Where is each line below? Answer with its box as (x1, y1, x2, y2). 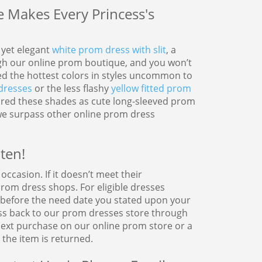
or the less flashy (32, 82, 111, 95)
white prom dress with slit (51, 43, 166, 57)
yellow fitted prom (111, 82, 191, 95)
